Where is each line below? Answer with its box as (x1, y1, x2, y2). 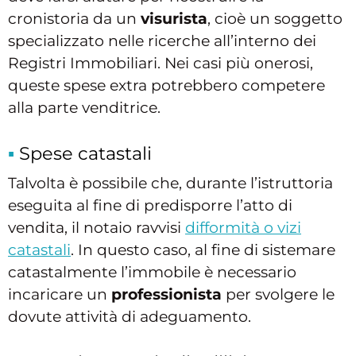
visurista (141, 10, 207, 29)
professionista (111, 285, 222, 304)
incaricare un (8, 285, 111, 304)
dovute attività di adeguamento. (8, 308, 251, 327)
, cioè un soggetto (207, 10, 342, 29)
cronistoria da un (8, 10, 141, 29)
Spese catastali (19, 142, 152, 165)
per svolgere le (222, 285, 335, 304)
